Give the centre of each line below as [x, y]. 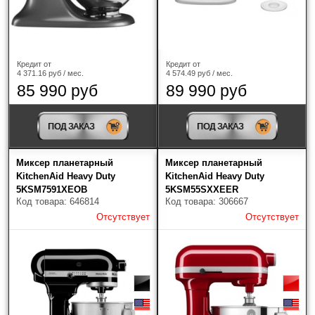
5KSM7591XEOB [52, 189]
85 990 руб [57, 90]
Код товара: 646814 [58, 201]
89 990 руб [206, 90]
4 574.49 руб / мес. [199, 73]
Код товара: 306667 [207, 201]
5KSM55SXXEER [202, 189]
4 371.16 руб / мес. [50, 73]
